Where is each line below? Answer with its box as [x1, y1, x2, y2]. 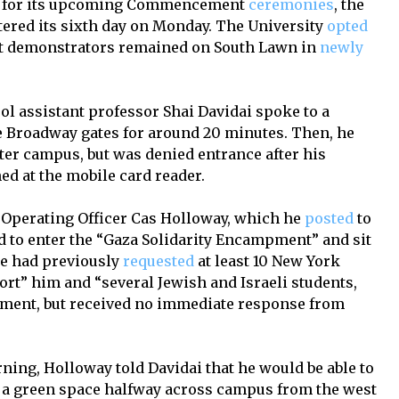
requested [123, 252, 195, 271]
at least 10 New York [194, 252, 341, 271]
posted [305, 209, 354, 228]
